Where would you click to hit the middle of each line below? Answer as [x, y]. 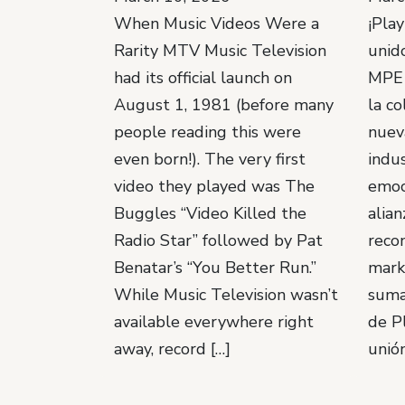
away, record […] [172, 348]
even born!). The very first [210, 159]
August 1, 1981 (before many [224, 104]
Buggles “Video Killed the [210, 213]
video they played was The [214, 186]
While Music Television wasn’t [226, 294]
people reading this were [207, 132]
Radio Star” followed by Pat [218, 240]
